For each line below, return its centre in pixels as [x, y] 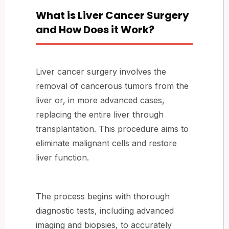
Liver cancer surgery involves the [101, 71]
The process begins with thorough [103, 196]
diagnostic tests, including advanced [105, 210]
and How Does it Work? [95, 29]
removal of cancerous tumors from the [112, 86]
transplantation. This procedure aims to [112, 129]
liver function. [62, 157]
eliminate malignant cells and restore [106, 143]
